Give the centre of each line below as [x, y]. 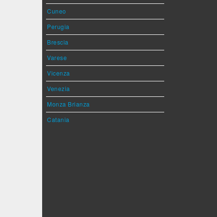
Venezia [59, 88]
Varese [57, 57]
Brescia [58, 42]
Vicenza [59, 73]
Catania [58, 119]
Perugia [58, 26]
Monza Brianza [69, 104]
